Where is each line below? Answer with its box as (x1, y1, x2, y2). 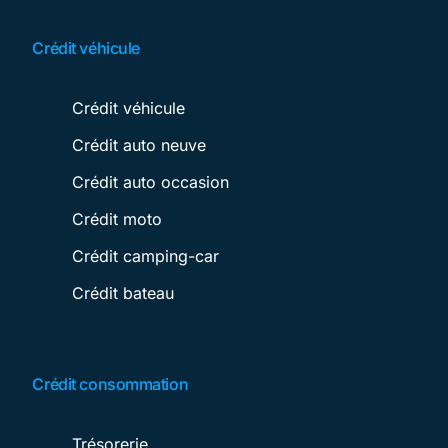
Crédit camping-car (72, 245, 220, 266)
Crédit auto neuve (72, 134, 207, 155)
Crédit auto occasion (72, 171, 230, 192)
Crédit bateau (72, 282, 175, 303)
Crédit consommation (32, 373, 189, 394)
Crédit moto (72, 208, 163, 229)
